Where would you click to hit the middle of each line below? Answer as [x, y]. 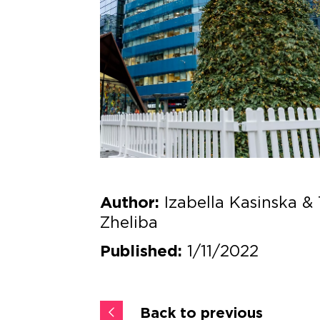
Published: [141, 251]
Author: [130, 202]
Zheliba [129, 222]
